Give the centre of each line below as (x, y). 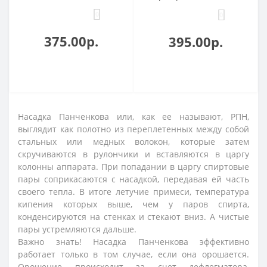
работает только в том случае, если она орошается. (133, 254)
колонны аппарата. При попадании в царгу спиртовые (133, 167)
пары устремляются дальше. (77, 229)
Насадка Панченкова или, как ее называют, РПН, (133, 117)
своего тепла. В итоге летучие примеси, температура (133, 192)
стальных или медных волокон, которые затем (133, 142)
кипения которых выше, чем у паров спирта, (133, 204)
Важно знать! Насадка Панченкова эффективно (133, 242)
